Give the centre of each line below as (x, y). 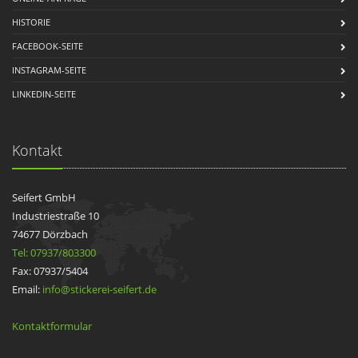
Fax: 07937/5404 (50, 270)
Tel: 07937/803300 (54, 252)
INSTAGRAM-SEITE (49, 70)
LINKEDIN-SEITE (44, 93)
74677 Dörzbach (50, 234)
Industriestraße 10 (56, 215)
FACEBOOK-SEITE (48, 46)
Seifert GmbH (44, 197)
